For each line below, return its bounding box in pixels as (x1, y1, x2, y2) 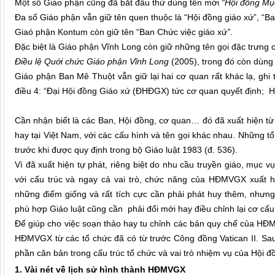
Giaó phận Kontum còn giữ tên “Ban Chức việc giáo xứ (15, 27, 227, 37)
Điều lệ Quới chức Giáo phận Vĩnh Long (15, 56, 169, 67)
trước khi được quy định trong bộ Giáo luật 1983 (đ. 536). (15, 145, 238, 155)
